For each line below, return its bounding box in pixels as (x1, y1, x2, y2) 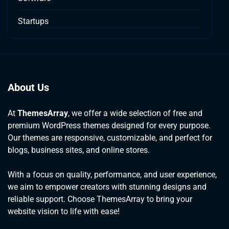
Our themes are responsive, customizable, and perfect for (8, 132, 212, 143)
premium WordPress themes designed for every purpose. (8, 120, 211, 130)
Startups (18, 16, 49, 26)
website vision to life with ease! (8, 206, 120, 216)
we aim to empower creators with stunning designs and (8, 181, 207, 192)
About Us (8, 81, 49, 94)
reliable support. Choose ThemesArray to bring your (8, 194, 192, 204)
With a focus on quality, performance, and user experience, (8, 169, 217, 179)
